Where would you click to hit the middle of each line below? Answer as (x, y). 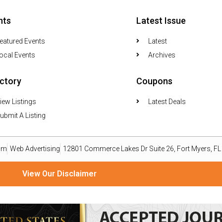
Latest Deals (167, 101)
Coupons (155, 81)
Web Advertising (35, 149)
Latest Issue (161, 20)
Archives (162, 55)
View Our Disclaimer (59, 173)
